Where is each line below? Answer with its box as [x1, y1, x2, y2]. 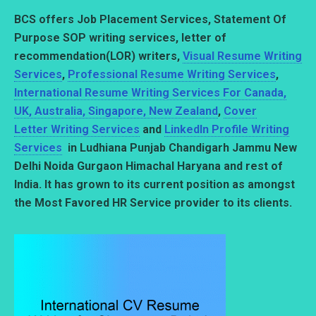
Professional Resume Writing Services [68, 67, 276, 81]
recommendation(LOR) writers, [14, 49, 183, 63]
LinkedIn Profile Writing [164, 122, 289, 136]
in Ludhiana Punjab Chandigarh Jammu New [65, 140, 297, 154]
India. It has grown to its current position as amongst [14, 177, 295, 191]
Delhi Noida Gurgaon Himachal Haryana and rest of [14, 159, 283, 173]
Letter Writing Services [14, 122, 140, 136]
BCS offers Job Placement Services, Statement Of [14, 12, 286, 26]
